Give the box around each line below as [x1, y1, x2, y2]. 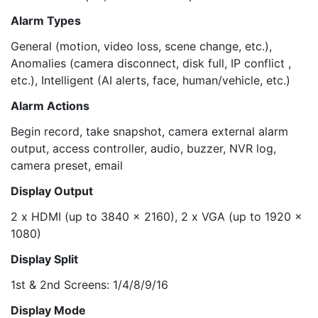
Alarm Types [11, 13, 81, 28]
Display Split [11, 252, 78, 266]
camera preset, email [11, 158, 123, 172]
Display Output [11, 184, 93, 198]
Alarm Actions [11, 99, 89, 113]
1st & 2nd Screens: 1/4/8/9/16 [11, 278, 168, 292]
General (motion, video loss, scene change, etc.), [11, 39, 272, 53]
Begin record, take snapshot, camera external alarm [11, 124, 288, 138]
